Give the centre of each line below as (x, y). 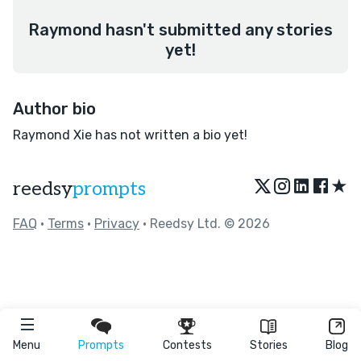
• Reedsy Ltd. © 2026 (205, 224)
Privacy (117, 224)
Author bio (54, 109)
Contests (187, 345)
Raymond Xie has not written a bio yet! (130, 135)
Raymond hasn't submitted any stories (180, 30)
